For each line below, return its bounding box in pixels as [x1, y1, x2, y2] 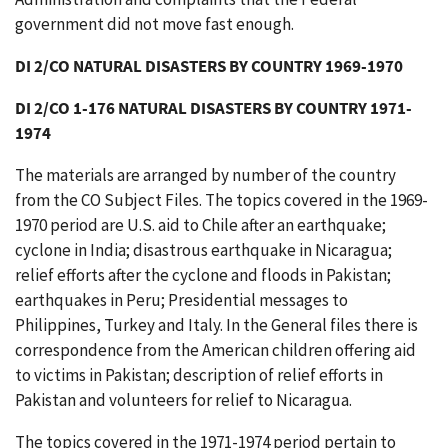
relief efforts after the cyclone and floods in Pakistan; [15, 264, 391, 286]
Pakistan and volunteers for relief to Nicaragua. [15, 389, 352, 411]
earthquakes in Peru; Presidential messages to [15, 289, 348, 311]
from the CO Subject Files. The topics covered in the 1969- [15, 189, 428, 211]
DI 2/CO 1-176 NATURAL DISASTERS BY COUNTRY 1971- [15, 97, 412, 119]
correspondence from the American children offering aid [15, 339, 416, 361]
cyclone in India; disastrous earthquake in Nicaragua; [15, 239, 392, 261]
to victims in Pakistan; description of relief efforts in [15, 364, 383, 386]
